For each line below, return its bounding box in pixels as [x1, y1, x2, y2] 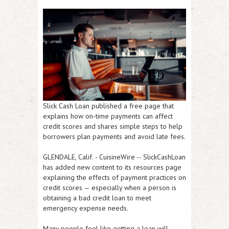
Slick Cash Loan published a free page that [43, 101, 174, 110]
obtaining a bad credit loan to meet [43, 193, 151, 202]
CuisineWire [99, 152, 135, 162]
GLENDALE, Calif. [43, 152, 94, 162]
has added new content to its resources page [43, 163, 181, 172]
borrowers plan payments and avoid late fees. [43, 132, 186, 141]
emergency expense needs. [43, 203, 128, 213]
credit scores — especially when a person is [43, 183, 176, 192]
